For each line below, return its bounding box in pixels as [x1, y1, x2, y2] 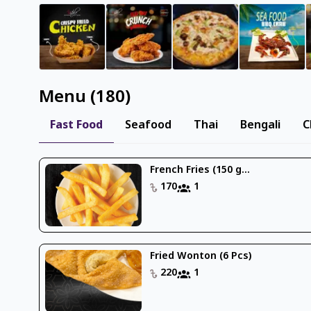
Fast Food [50, 117, 103, 133]
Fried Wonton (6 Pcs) [150, 249, 252, 263]
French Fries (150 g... [150, 163, 251, 177]
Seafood [125, 117, 171, 133]
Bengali [240, 117, 280, 133]
